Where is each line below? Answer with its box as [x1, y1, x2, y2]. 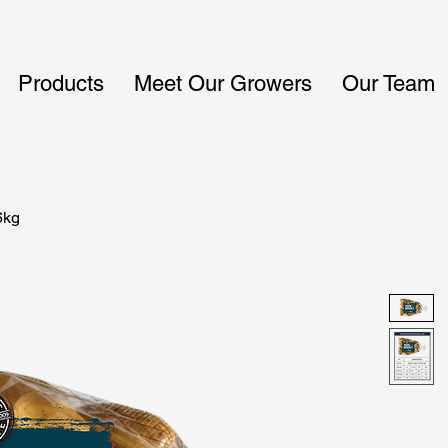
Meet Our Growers [134, 71, 312, 96]
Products [18, 71, 104, 96]
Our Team [342, 71, 435, 96]
